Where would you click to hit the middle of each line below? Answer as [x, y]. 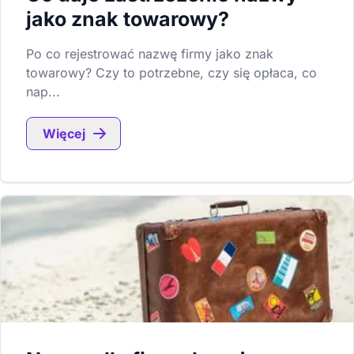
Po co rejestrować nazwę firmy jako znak [150, 54]
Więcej [64, 134]
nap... [43, 92]
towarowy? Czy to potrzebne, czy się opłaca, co [171, 73]
